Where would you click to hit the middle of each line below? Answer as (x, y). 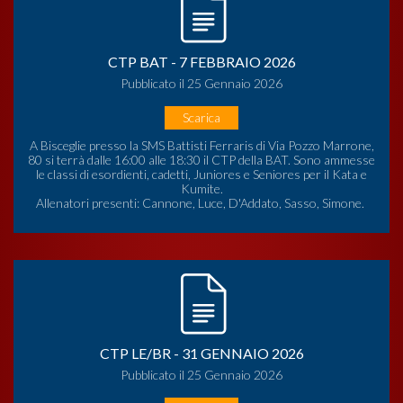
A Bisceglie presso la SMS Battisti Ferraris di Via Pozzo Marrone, (201, 145)
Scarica (201, 117)
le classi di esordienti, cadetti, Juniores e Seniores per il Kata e (201, 174)
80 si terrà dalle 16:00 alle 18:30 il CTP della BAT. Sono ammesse (201, 159)
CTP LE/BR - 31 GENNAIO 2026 (201, 353)
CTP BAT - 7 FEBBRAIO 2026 (201, 61)
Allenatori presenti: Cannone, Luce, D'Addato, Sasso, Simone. (201, 202)
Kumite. (201, 188)
